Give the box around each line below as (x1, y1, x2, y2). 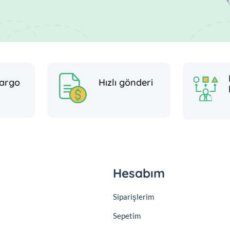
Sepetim (113, 210, 141, 220)
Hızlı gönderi (99, 76, 153, 89)
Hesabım (113, 165, 165, 181)
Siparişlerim (113, 191, 154, 201)
